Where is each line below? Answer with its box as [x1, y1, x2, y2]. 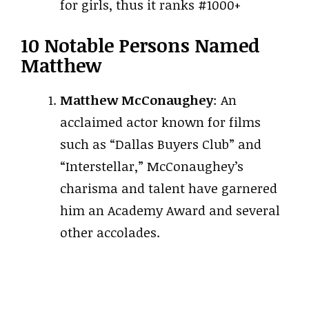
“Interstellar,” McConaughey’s [60, 157, 243, 175]
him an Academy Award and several [60, 201, 280, 219]
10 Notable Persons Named [21, 32, 259, 58]
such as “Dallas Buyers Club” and [60, 135, 261, 153]
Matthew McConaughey [60, 91, 213, 109]
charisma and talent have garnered [60, 179, 277, 197]
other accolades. [60, 223, 160, 241]
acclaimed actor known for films [60, 113, 261, 131]
